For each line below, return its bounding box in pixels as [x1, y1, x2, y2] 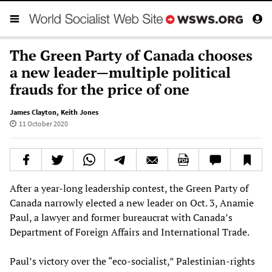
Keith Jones [61, 107, 98, 117]
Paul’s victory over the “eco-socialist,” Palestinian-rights [10, 254, 255, 268]
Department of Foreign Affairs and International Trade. [10, 225, 250, 239]
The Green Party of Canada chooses [10, 45, 253, 65]
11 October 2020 [18, 118, 68, 128]
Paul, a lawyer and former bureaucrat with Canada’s [10, 210, 233, 224]
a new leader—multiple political [10, 62, 231, 82]
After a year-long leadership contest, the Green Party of [10, 181, 248, 195]
